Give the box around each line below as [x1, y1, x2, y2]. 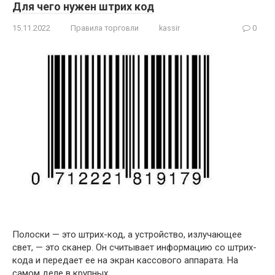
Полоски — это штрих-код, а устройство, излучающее [12, 228, 242, 240]
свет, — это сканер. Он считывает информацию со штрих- [12, 241, 257, 253]
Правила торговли [71, 23, 139, 33]
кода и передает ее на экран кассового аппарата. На [12, 254, 238, 266]
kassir [159, 23, 180, 33]
